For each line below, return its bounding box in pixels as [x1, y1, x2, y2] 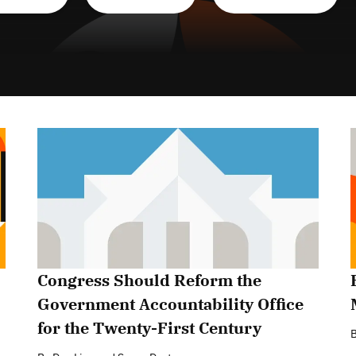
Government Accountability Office [37, 292, 304, 315]
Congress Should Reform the [37, 269, 262, 291]
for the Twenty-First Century [37, 316, 262, 339]
